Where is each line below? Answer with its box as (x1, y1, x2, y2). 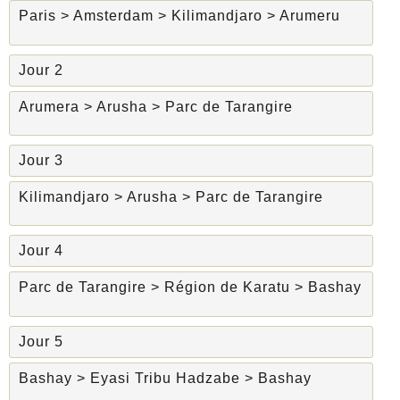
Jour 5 (19, 333, 63, 349)
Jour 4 (19, 243, 63, 259)
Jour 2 (19, 62, 63, 78)
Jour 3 (19, 153, 63, 169)
